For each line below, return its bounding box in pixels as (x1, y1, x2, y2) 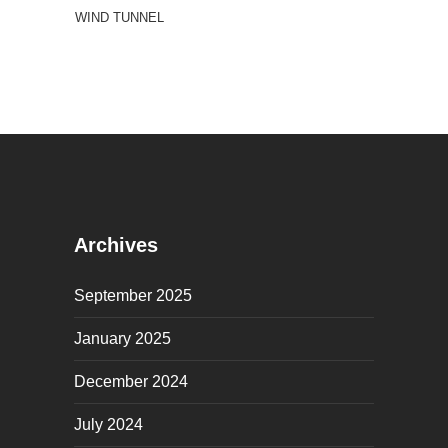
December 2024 (74, 373, 188, 391)
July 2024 (74, 416, 143, 434)
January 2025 (74, 330, 171, 348)
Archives (74, 234, 158, 257)
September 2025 (74, 287, 192, 305)
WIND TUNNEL (75, 10, 164, 26)
